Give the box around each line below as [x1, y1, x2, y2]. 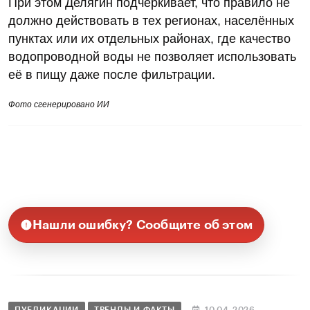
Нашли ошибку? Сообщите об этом [33, 219, 253, 232]
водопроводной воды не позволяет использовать [8, 50, 296, 64]
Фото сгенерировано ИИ [8, 100, 109, 110]
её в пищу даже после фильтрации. [8, 68, 215, 82]
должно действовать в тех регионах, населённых [8, 14, 294, 28]
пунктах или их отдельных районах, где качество [8, 32, 291, 46]
